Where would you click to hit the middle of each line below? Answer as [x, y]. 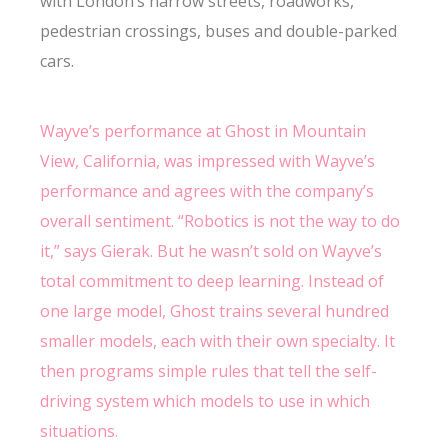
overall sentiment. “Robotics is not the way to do [220, 221]
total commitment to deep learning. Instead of [212, 281]
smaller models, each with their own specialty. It [218, 341]
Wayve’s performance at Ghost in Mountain [203, 131]
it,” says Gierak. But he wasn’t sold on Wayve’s [211, 251]
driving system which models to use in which [205, 401]
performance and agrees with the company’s [207, 191]
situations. [79, 431]
